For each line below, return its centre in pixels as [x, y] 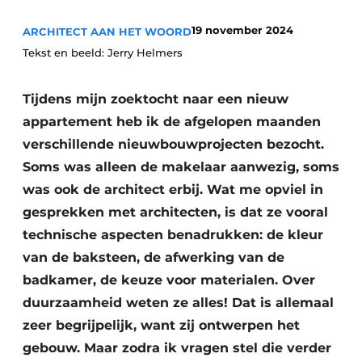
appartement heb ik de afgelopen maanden [172, 122]
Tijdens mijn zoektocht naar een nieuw [156, 99]
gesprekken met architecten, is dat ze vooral [175, 212]
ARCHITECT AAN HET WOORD [107, 32]
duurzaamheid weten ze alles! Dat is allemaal [178, 303]
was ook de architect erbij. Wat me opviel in [173, 189]
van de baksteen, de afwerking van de [154, 257]
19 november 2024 [242, 30]
